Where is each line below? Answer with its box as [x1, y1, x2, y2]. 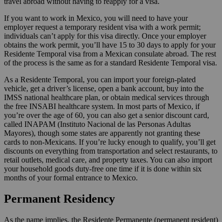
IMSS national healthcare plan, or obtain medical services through [4, 93, 209, 102]
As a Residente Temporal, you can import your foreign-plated [4, 75, 196, 84]
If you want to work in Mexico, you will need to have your [4, 13, 188, 22]
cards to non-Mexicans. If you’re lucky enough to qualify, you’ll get [4, 137, 216, 146]
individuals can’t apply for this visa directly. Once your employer [4, 31, 206, 40]
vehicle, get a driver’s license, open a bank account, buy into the [4, 84, 204, 93]
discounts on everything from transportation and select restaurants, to [4, 146, 218, 155]
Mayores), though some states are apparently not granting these [4, 128, 200, 137]
